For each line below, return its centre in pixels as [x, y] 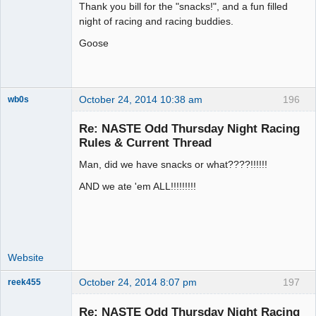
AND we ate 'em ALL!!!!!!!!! [138, 187]
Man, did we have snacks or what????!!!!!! [173, 165]
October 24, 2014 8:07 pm [138, 282]
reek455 [24, 282]
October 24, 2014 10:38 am [141, 99]
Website [26, 257]
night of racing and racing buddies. [156, 22]
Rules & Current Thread [145, 143]
